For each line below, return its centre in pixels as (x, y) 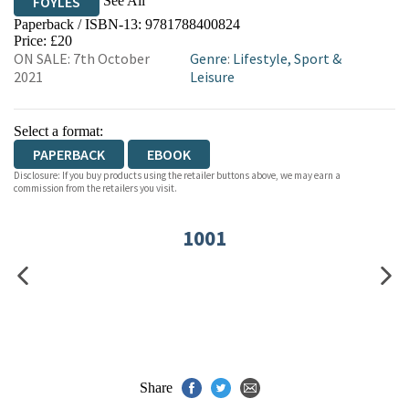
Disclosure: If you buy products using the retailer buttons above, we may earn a (177, 175)
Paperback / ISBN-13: (79, 24)
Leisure (213, 77)
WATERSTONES (151, 31)
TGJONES (271, 31)
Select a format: (58, 131)
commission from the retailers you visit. (95, 188)
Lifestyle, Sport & (288, 58)
